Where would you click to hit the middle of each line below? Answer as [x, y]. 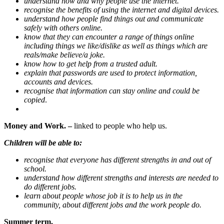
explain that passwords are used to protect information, [110, 73]
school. [35, 169]
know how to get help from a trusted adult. [91, 64]
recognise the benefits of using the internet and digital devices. [121, 10]
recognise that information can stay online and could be [112, 91]
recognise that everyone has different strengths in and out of [117, 160]
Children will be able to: [43, 143]
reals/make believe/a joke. [64, 55]
